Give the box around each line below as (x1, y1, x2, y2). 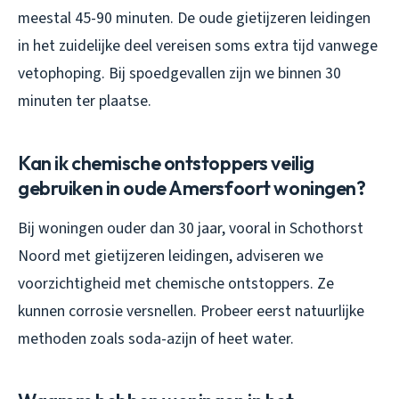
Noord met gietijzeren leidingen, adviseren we (18, 245, 323, 268)
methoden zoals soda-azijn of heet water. (18, 328, 294, 351)
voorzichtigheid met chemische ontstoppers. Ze (18, 273, 334, 296)
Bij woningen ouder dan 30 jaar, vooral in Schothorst (18, 217, 363, 240)
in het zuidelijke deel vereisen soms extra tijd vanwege (18, 35, 378, 58)
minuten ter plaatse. (18, 90, 151, 113)
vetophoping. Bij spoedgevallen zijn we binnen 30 (18, 62, 341, 85)
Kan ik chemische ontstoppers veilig (18, 151, 314, 176)
